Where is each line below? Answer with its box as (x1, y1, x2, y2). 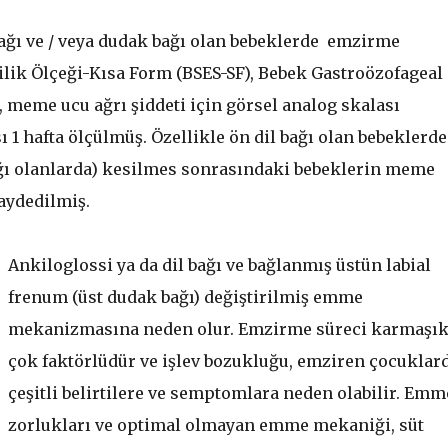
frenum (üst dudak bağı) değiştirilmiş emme (7, 287, 363, 307)
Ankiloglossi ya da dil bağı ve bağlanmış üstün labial (7, 255, 431, 275)
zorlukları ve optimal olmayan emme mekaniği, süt (7, 415, 424, 435)
